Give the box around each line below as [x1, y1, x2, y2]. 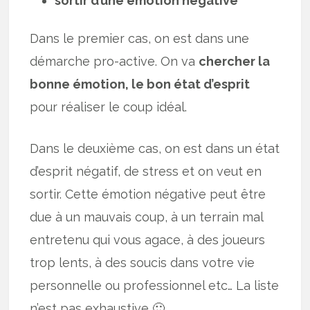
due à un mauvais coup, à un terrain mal [30, 210, 264, 225]
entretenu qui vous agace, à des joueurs [30, 232, 266, 248]
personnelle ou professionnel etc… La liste [30, 278, 280, 293]
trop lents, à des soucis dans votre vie [30, 255, 255, 271]
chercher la [199, 54, 271, 69]
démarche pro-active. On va [30, 54, 199, 69]
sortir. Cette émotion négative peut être [30, 187, 266, 202]
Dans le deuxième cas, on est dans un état [30, 141, 280, 156]
